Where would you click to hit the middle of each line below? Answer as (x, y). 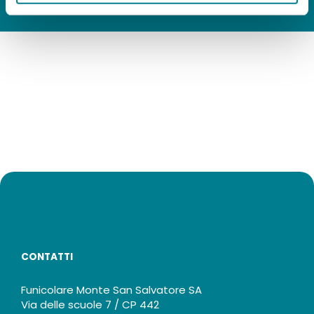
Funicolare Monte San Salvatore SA (111, 290)
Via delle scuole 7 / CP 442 (90, 305)
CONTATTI (47, 257)
